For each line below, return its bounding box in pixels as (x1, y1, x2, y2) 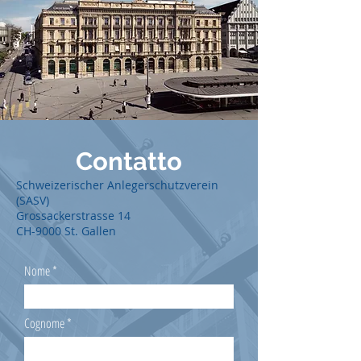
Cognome (24, 314, 64, 332)
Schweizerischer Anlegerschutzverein (16, 177, 218, 193)
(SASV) (16, 193, 49, 208)
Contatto (76, 147, 182, 176)
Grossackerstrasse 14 (16, 208, 131, 223)
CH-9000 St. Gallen (16, 223, 116, 239)
